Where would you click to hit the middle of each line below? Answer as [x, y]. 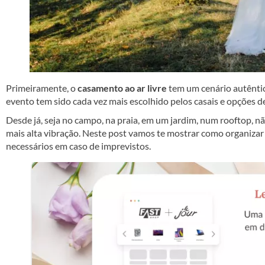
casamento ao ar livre [122, 88]
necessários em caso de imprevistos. [78, 146]
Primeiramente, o [42, 88]
